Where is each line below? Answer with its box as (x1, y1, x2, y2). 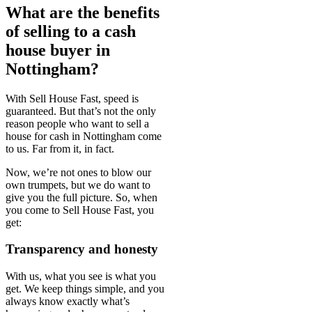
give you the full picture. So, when (6, 191, 157, 203)
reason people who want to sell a (6, 117, 149, 130)
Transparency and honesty (6, 242, 158, 257)
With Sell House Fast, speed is (6, 92, 139, 104)
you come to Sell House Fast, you (6, 203, 154, 216)
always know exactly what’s (6, 295, 130, 308)
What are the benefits (6, 3, 159, 22)
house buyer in (6, 40, 110, 59)
